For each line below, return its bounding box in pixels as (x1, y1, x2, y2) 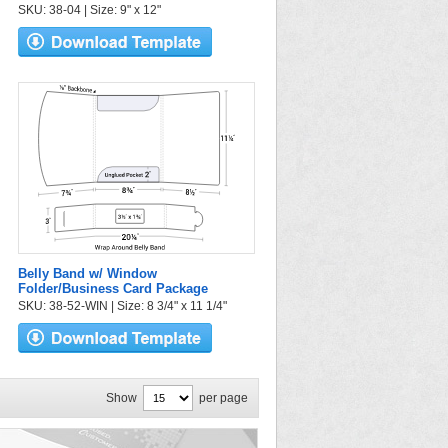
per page (199, 391, 248, 405)
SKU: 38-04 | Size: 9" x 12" (18, 3, 161, 17)
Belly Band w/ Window (18, 266, 157, 281)
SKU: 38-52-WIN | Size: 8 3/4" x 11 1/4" (18, 299, 227, 313)
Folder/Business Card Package (18, 281, 208, 296)
